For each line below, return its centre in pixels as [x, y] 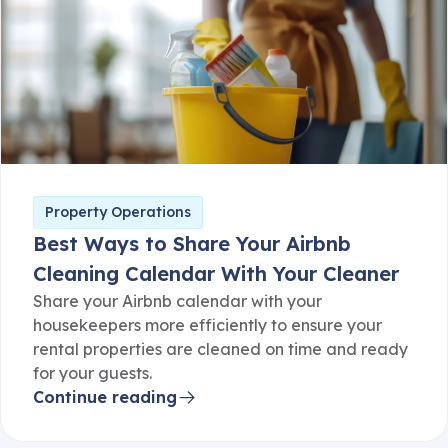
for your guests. [92, 373]
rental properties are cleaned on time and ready [220, 349]
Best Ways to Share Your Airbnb [192, 244]
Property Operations [118, 212]
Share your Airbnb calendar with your [177, 301]
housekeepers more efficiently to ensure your [207, 325]
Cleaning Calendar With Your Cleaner [216, 274]
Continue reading [105, 397]
